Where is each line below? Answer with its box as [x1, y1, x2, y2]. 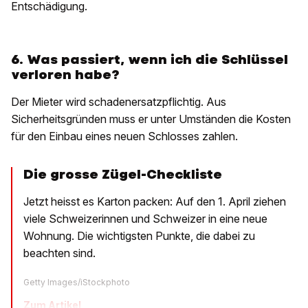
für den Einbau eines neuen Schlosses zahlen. [11, 129, 238, 144]
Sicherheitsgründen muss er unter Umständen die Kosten [11, 112, 291, 126]
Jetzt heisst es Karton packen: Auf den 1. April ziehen [23, 195, 286, 209]
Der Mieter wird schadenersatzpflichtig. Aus [11, 95, 226, 109]
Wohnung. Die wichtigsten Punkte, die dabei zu [23, 229, 255, 243]
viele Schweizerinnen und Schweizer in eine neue [23, 212, 267, 226]
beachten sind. [23, 246, 96, 261]
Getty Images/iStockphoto [23, 277, 130, 288]
